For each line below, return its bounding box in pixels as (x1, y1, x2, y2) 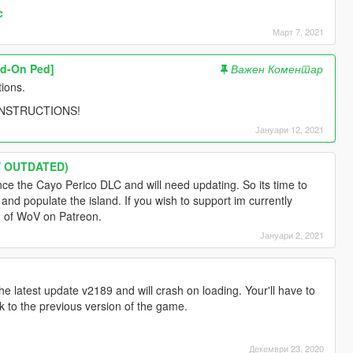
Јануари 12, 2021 (255, 122, 325, 136)
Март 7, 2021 (273, 24, 325, 38)
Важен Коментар (231, 60, 324, 76)
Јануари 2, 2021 (260, 228, 325, 241)
